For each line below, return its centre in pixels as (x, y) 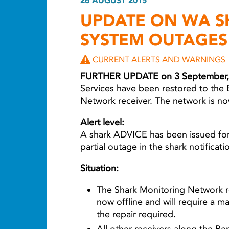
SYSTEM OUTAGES (154, 40)
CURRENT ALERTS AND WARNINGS (159, 60)
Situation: (99, 168)
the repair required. (136, 214)
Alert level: (102, 122)
